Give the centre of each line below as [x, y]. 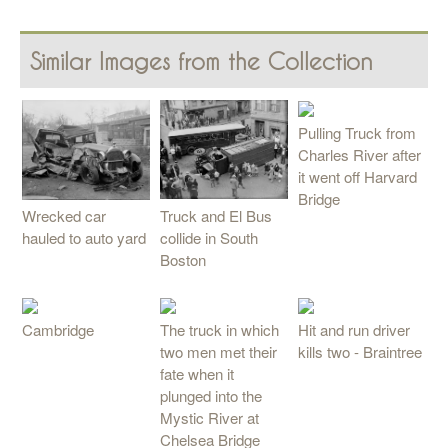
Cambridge [58, 330]
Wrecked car [64, 215]
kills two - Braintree [360, 352]
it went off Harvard [357, 177]
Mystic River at [209, 418]
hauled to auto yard [84, 237]
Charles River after [359, 155]
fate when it [197, 374]
